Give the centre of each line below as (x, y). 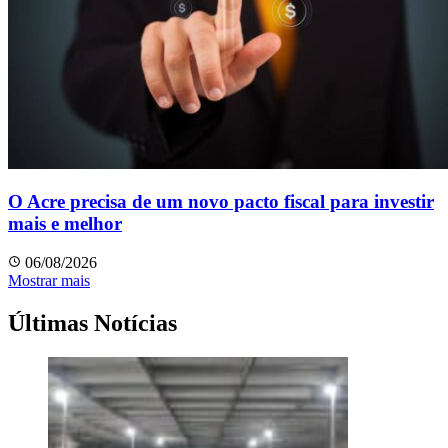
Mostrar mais (49, 281)
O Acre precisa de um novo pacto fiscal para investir (221, 202)
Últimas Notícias (92, 322)
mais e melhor (65, 224)
